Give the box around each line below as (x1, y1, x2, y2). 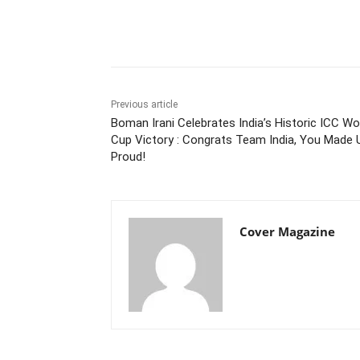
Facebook (243, 19, 284, 32)
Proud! (111, 149, 145, 164)
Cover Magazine (239, 223, 335, 239)
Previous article (111, 98, 178, 110)
